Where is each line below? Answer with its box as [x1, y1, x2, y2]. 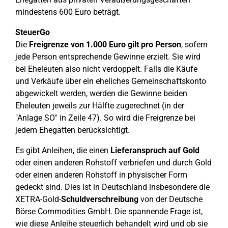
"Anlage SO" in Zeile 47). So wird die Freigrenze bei [15, 113, 195, 123]
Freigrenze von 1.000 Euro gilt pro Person [29, 40, 181, 49]
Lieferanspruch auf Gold [110, 146, 199, 155]
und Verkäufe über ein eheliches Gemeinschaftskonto [15, 76, 206, 86]
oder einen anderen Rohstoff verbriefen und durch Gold [15, 158, 212, 167]
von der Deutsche [138, 194, 203, 204]
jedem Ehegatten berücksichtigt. [15, 125, 130, 135]
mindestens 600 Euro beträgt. [15, 7, 121, 17]
